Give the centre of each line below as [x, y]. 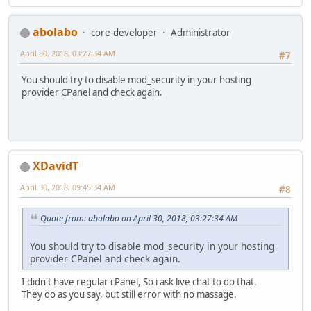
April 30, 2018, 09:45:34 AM [68, 187]
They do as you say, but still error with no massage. [129, 295]
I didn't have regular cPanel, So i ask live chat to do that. [139, 282]
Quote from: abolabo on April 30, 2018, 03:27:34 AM [139, 218]
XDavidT [56, 166]
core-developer [124, 33]
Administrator [201, 33]
